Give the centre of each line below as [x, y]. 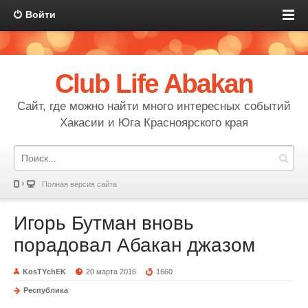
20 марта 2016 [111, 272]
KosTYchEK [44, 272]
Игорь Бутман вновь [104, 223]
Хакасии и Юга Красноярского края [154, 123]
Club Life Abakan [154, 84]
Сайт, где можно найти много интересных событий [154, 106]
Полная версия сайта [79, 184]
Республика [46, 290]
